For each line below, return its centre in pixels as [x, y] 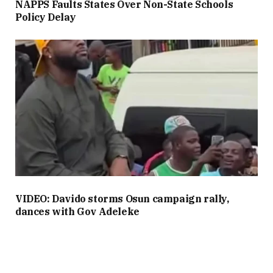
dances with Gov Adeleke [77, 212]
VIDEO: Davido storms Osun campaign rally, [122, 199]
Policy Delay [46, 17]
